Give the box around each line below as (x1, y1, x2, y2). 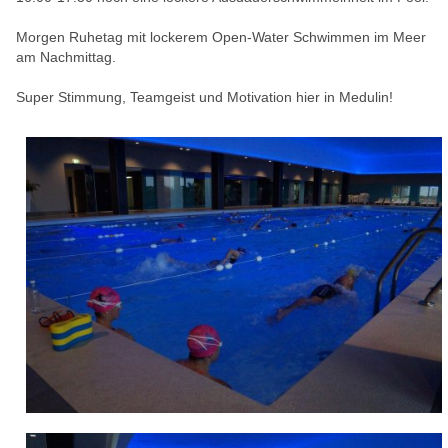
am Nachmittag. (16, 48, 116, 65)
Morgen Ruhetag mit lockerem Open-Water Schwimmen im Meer (16, 28, 426, 45)
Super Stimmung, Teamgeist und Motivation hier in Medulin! (16, 88, 393, 105)
